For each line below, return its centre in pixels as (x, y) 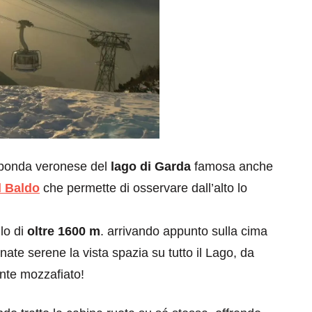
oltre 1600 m (64, 231)
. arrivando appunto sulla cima (184, 231)
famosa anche (232, 166)
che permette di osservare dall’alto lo (143, 188)
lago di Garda (151, 166)
